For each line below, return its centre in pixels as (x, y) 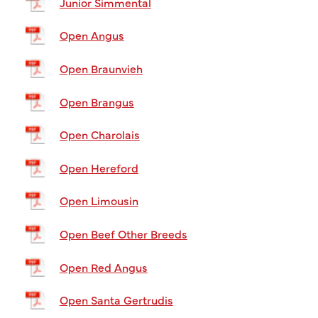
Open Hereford (99, 167)
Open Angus (92, 35)
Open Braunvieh (101, 68)
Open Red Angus (103, 267)
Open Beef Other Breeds (123, 234)
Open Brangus (97, 101)
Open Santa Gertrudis (116, 300)
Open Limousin (99, 201)
